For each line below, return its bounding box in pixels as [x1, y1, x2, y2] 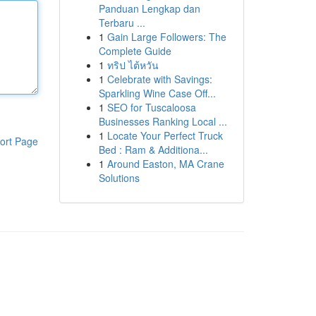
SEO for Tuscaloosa [107, 100, 196, 114]
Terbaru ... [98, 16, 145, 30]
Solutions [98, 171, 140, 185]
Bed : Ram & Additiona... [98, 142, 208, 157]
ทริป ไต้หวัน [107, 58, 159, 72]
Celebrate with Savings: [107, 72, 212, 86]
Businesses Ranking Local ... [98, 114, 227, 128]
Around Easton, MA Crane [107, 157, 224, 171]
